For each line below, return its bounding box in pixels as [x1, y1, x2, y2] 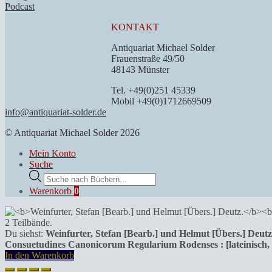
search [43, 180, 67, 191]
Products [43, 169, 76, 180]
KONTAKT [111, 21, 159, 32]
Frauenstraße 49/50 [111, 53, 185, 64]
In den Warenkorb [5, 250, 74, 260]
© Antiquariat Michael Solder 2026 [5, 127, 140, 138]
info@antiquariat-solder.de [5, 106, 106, 117]
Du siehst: [5, 228, 46, 239]
